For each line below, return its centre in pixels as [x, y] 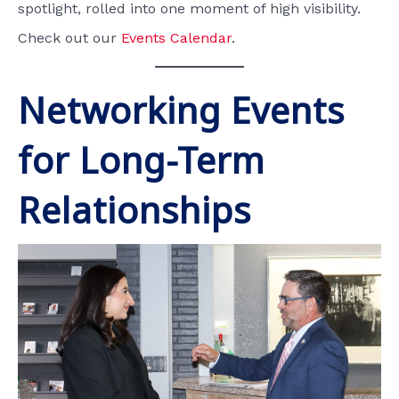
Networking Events [181, 110]
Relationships [134, 210]
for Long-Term [142, 160]
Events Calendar [176, 38]
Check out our [69, 38]
